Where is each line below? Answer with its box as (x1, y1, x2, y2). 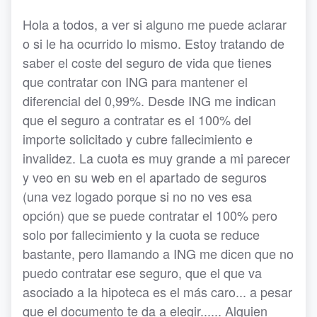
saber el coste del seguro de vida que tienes (23, 53, 272, 72)
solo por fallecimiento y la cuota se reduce (23, 225, 260, 244)
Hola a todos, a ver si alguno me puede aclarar (23, 15, 287, 34)
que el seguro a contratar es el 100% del (23, 110, 251, 129)
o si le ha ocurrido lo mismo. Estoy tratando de (23, 34, 284, 53)
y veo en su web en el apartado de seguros (23, 168, 267, 187)
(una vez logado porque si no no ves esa (23, 187, 252, 206)
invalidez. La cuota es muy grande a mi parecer (23, 149, 290, 168)
